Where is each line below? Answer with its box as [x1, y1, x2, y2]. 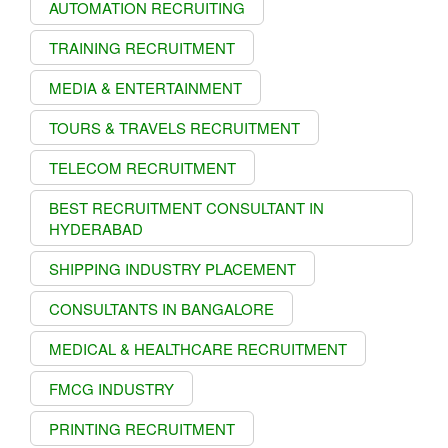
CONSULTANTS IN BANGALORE [49, 297, 274, 319]
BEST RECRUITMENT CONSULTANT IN [49, 196, 324, 218]
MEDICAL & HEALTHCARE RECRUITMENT [49, 337, 347, 359]
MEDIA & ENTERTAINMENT [49, 76, 242, 98]
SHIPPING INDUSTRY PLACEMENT [49, 257, 296, 279]
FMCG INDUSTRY [49, 377, 174, 399]
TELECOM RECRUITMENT [49, 156, 236, 178]
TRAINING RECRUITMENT [49, 36, 235, 58]
